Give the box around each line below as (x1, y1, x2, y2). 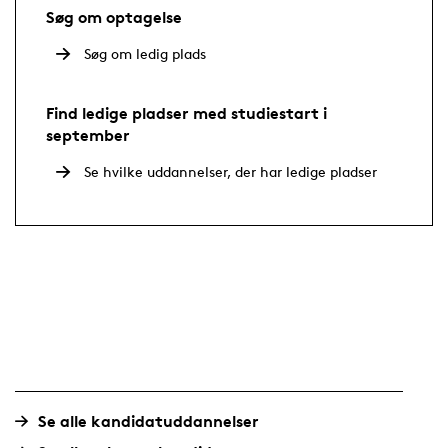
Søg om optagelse (45, 7, 186, 27)
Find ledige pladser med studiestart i (45, 103, 327, 123)
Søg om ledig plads (83, 45, 206, 62)
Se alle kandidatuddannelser (37, 411, 259, 431)
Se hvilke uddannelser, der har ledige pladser (83, 163, 377, 180)
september (45, 125, 130, 145)
